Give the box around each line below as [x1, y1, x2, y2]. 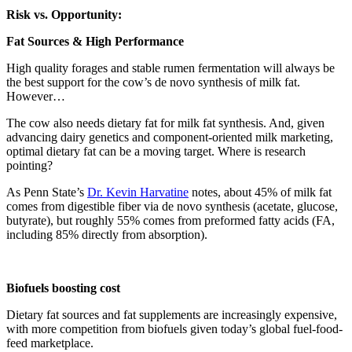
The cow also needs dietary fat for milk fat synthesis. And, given [6, 115, 324, 130]
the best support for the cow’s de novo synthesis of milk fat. [6, 75, 300, 89]
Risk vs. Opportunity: [6, 7, 122, 21]
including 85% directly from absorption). [6, 227, 207, 241]
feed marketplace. [6, 335, 93, 350]
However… [6, 89, 65, 103]
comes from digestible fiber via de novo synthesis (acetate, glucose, [6, 199, 338, 213]
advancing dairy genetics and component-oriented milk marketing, [6, 130, 333, 144]
